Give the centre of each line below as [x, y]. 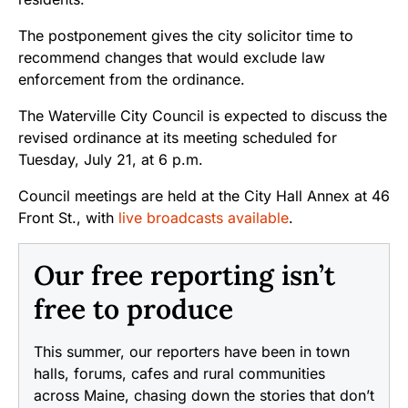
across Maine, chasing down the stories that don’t [204, 395]
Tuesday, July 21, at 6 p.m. [111, 159]
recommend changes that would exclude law [172, 57]
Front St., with [68, 217]
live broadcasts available [204, 217]
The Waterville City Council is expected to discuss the [203, 115]
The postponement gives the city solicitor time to [186, 35]
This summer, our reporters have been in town [192, 351]
